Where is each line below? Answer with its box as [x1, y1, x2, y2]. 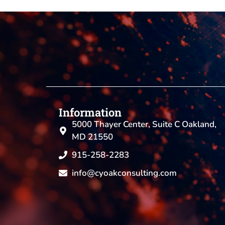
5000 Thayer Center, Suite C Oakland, [72, 119, 217, 131]
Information [59, 105, 122, 120]
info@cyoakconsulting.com [72, 167, 177, 179]
